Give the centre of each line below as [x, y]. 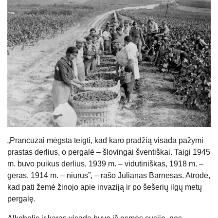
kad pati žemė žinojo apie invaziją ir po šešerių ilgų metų [105, 187]
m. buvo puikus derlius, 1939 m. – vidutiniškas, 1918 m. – [105, 164]
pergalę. [21, 199]
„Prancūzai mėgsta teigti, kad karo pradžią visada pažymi [105, 141]
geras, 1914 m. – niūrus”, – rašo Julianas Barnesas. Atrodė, [109, 176]
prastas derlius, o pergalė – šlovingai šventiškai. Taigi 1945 [109, 152]
